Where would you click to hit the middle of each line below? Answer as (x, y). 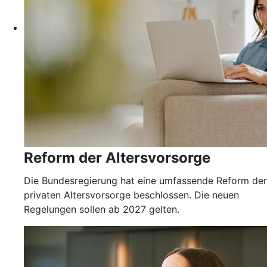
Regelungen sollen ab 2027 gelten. (102, 209)
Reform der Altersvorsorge (117, 158)
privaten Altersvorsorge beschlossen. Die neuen (131, 195)
